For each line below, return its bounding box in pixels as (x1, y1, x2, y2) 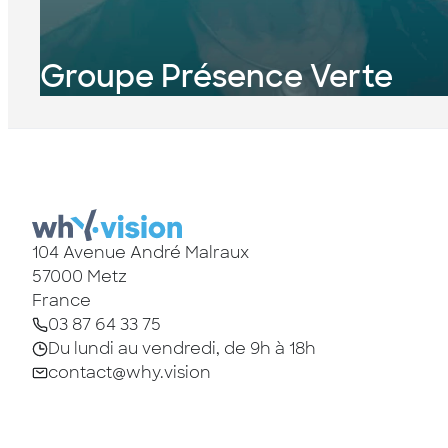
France (32, 289, 91, 311)
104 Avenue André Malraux (32, 241, 249, 263)
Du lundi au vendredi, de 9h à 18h (48, 337, 316, 359)
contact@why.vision (48, 361, 211, 383)
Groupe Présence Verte (40, 57, 393, 96)
